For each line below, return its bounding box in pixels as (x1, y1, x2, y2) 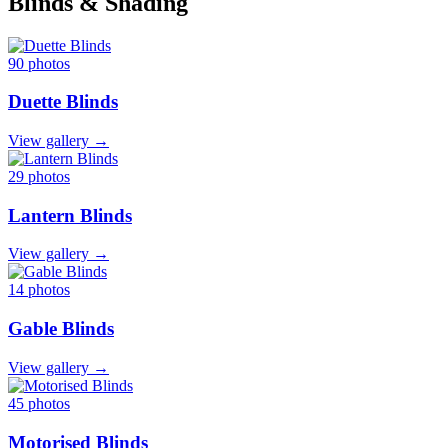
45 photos (8, 394, 70, 412)
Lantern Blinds (8, 204, 132, 226)
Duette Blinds (8, 91, 118, 113)
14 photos (8, 281, 70, 299)
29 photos (8, 168, 70, 185)
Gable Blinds (8, 318, 114, 340)
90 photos (8, 54, 70, 72)
